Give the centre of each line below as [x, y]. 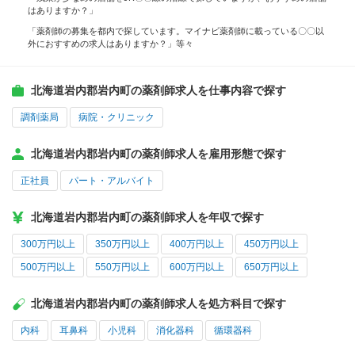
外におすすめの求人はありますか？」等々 [111, 44]
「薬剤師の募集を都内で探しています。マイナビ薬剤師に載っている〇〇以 [176, 31]
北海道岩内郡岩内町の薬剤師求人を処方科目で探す [158, 304]
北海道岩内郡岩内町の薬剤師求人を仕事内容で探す [158, 91]
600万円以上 [197, 267]
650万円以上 [271, 267]
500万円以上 [48, 267]
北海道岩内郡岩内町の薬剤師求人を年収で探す [147, 218]
